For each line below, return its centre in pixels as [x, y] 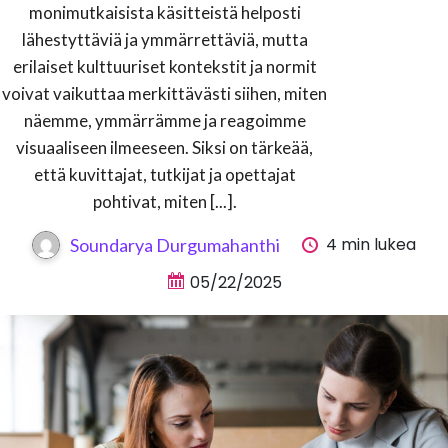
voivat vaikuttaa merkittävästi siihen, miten [164, 94]
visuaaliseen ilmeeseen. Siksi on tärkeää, [164, 148]
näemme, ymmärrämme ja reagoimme [164, 121]
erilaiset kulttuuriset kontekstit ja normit [164, 67]
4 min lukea [371, 245]
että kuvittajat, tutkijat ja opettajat [164, 175]
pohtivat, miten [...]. [164, 202]
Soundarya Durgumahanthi [175, 245]
